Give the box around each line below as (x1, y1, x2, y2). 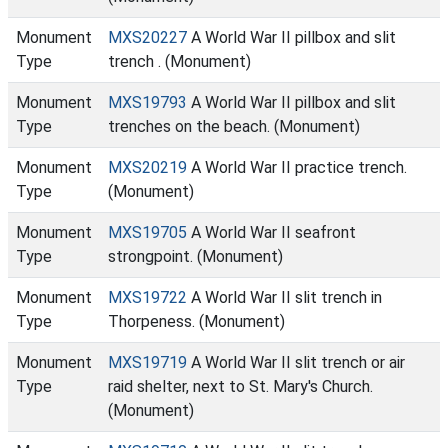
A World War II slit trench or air (187, 353, 405, 372)
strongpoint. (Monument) (108, 247, 283, 266)
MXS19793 (108, 93, 187, 112)
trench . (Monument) (108, 52, 251, 71)
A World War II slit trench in (187, 288, 382, 307)
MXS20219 (108, 158, 187, 177)
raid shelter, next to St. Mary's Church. (108, 377, 373, 396)
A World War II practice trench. (187, 158, 407, 177)
